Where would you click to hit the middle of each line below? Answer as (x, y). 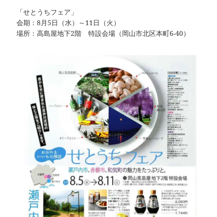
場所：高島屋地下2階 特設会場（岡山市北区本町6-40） (103, 33)
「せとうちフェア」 (47, 12)
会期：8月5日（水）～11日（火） (69, 22)
